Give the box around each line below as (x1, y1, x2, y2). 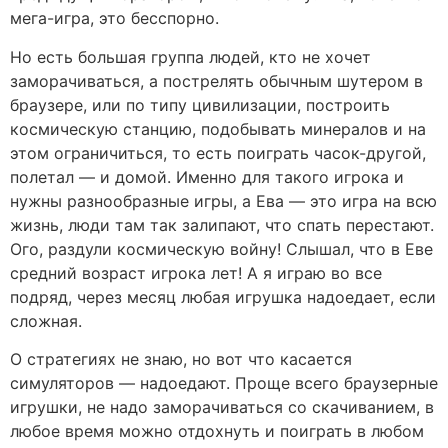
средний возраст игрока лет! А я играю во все (10, 262, 382, 283)
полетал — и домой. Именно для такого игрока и (10, 166, 404, 187)
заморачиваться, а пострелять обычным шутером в (10, 70, 423, 91)
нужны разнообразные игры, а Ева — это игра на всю (10, 190, 437, 211)
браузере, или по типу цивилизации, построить (10, 94, 390, 115)
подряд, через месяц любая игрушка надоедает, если (10, 286, 436, 307)
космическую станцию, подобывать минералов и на (10, 118, 426, 139)
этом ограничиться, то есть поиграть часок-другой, (10, 142, 426, 163)
